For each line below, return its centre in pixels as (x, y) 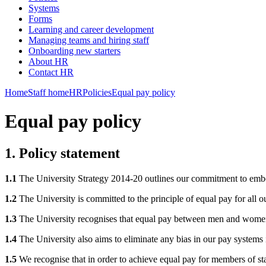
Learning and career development (91, 29)
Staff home (48, 92)
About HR (48, 61)
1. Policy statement (62, 153)
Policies (97, 92)
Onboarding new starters (75, 51)
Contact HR (51, 72)
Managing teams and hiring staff (89, 40)
